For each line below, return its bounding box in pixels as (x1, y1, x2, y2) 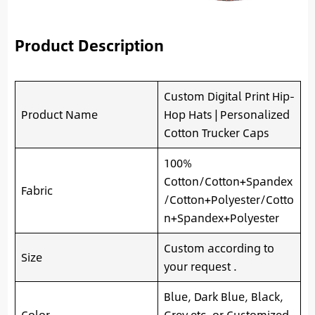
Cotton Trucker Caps (163, 124, 269, 142)
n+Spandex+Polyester (163, 209, 279, 227)
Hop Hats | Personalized (163, 105, 290, 124)
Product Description (14, 33, 164, 58)
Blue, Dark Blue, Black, (163, 288, 283, 306)
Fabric (20, 181, 53, 200)
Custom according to (163, 239, 274, 257)
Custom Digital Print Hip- (163, 87, 295, 105)
